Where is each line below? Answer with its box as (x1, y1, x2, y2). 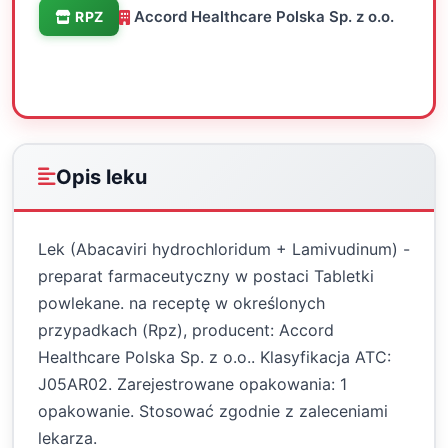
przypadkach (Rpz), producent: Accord (38, 320, 334, 340)
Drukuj (163, 62, 214, 82)
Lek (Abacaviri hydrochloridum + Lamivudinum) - (38, 239, 410, 259)
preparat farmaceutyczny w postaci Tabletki (38, 266, 374, 286)
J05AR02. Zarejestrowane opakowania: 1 (38, 374, 347, 394)
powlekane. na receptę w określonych (38, 293, 325, 313)
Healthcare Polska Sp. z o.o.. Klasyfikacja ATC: (38, 347, 391, 367)
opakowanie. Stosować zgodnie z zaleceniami (38, 401, 388, 421)
